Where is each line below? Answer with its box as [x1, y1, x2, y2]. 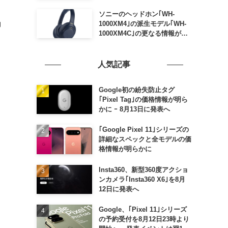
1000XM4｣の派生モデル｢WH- [98, 19, 186, 27]
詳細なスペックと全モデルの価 [98, 135, 191, 144]
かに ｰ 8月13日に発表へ [98, 105, 170, 113]
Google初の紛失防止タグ [98, 86, 175, 94]
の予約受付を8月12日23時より [98, 215, 189, 223]
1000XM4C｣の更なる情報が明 [98, 29, 188, 37]
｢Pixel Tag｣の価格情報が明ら [98, 96, 188, 104]
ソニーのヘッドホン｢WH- [98, 10, 175, 18]
